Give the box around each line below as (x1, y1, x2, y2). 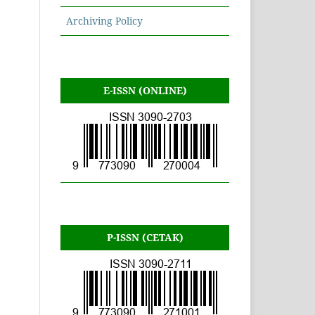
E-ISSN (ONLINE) (103, 84, 187, 98)
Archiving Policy (66, 14, 143, 28)
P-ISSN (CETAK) (106, 231, 184, 245)
